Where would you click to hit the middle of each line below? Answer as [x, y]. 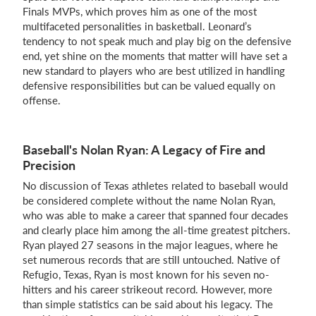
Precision [49, 165]
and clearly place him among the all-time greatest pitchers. [157, 230]
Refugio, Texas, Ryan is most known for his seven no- [146, 274]
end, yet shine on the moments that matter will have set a [155, 56]
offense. [42, 100]
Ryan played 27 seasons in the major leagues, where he [150, 245]
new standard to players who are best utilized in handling [154, 71]
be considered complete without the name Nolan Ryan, [149, 200]
